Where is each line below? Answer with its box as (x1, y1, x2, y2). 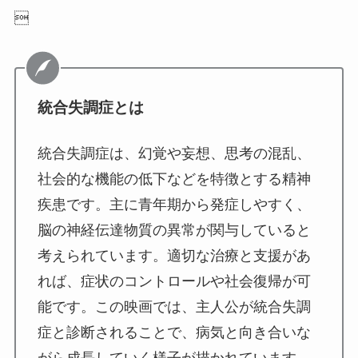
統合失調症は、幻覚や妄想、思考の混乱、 (37, 145, 311, 161)
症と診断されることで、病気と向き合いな (37, 324, 311, 340)
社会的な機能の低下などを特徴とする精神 (37, 170, 311, 187)
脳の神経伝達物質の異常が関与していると (37, 221, 311, 238)
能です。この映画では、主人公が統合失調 (37, 298, 311, 315)
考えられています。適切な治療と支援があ (37, 247, 311, 264)
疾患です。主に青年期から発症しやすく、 (37, 196, 311, 213)
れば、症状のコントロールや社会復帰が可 (37, 272, 311, 289)
